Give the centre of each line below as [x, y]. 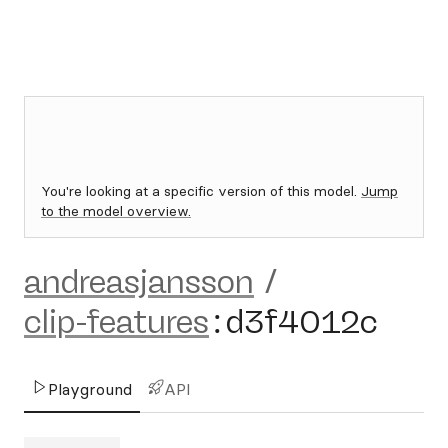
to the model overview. [116, 211]
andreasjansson [139, 282]
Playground [90, 389]
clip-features [116, 322]
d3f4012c [302, 322]
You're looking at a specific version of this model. [201, 191]
